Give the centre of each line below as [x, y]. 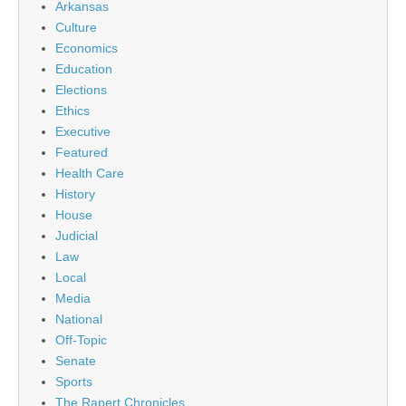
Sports [74, 382]
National [79, 319]
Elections [81, 90]
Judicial [77, 236]
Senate [76, 361]
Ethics [72, 111]
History [75, 194]
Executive [83, 131]
